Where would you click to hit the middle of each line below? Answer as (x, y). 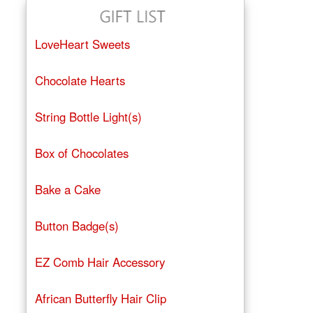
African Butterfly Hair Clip (100, 299)
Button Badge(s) (77, 226)
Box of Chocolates (81, 153)
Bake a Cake (67, 190)
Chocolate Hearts (80, 81)
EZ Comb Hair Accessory (100, 262)
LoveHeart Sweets (82, 44)
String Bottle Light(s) (88, 117)
